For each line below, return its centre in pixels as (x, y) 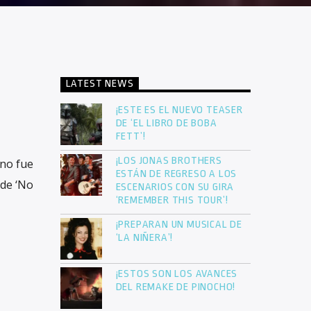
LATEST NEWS (100, 83)
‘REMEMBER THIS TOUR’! (173, 201)
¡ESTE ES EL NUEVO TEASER (179, 110)
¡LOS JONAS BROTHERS (169, 161)
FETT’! (132, 137)
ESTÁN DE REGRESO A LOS (176, 174)
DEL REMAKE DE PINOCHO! (176, 287)
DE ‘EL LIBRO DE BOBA (166, 124)
